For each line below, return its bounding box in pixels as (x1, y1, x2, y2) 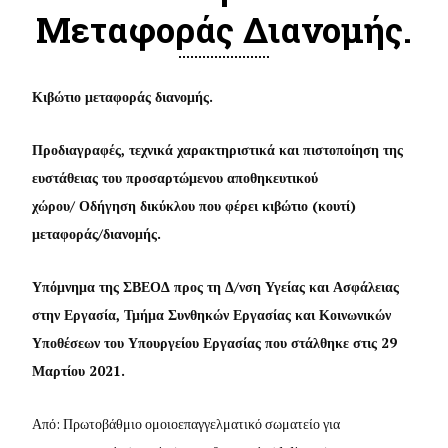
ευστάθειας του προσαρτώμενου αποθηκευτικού (32, 167, 319, 187)
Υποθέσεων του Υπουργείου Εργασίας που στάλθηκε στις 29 (32, 332, 398, 352)
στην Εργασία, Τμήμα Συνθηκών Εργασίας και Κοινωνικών (32, 304, 392, 324)
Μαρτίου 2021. (32, 360, 126, 380)
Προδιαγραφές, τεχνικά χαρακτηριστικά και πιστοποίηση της (32, 139, 404, 159)
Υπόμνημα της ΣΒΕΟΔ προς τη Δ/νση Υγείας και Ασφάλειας (32, 276, 400, 296)
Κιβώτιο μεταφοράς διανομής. (32, 86, 214, 106)
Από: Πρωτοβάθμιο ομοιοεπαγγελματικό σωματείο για (32, 413, 341, 433)
